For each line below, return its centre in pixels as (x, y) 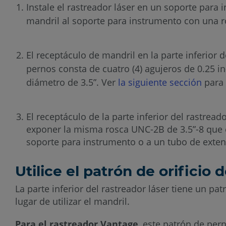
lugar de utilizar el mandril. (72, 202)
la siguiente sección (160, 82)
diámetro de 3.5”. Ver (72, 82)
